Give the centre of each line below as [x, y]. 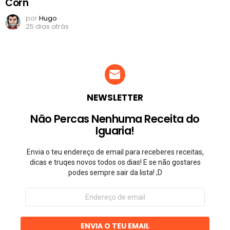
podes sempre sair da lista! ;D [115, 173]
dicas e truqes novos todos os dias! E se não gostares [115, 162]
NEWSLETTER [115, 98]
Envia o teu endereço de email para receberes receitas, [115, 152]
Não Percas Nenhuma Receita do [115, 119]
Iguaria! [115, 131]
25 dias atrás [47, 27]
